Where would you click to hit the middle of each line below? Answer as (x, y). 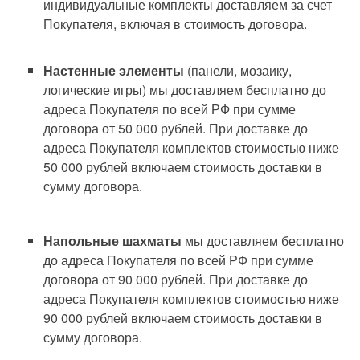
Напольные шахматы (115, 241)
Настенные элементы (114, 71)
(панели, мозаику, (238, 71)
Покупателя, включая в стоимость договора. (176, 24)
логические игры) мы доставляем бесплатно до (185, 90)
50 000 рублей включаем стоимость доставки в (183, 167)
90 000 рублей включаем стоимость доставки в (183, 318)
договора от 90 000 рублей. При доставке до (176, 280)
